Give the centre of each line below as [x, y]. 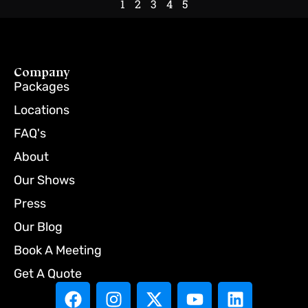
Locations [42, 110]
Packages [42, 87]
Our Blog [38, 227]
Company [42, 73]
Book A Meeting [58, 251]
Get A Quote [48, 274]
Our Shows [44, 180]
